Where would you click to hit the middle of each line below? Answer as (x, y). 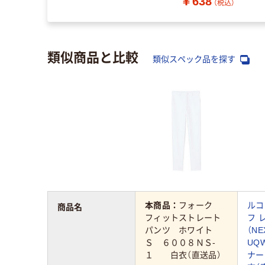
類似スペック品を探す (195, 59)
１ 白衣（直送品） (183, 255)
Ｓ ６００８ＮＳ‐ (180, 242)
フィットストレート (183, 217)
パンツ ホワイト (183, 230)
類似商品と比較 (93, 56)
